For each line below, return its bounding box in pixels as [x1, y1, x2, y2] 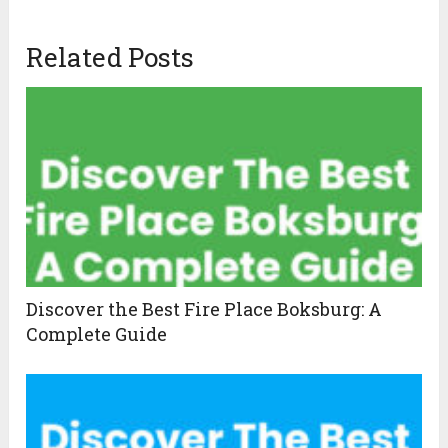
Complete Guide [26, 322, 168, 347]
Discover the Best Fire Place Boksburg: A [26, 297, 383, 322]
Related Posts [26, 40, 195, 75]
